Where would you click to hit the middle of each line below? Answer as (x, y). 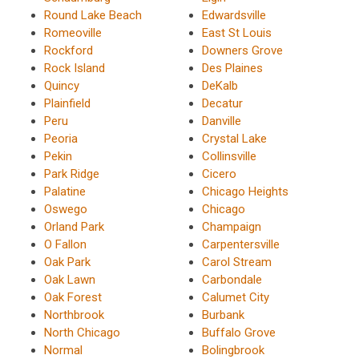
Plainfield (67, 103)
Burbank (223, 315)
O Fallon (65, 244)
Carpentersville (240, 244)
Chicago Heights (245, 191)
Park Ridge (72, 173)
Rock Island (75, 68)
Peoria (61, 138)
